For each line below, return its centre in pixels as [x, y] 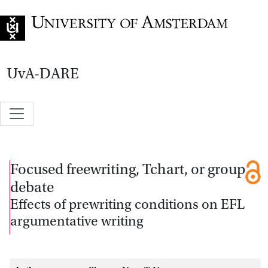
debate [32, 187]
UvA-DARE [43, 74]
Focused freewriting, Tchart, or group [128, 169]
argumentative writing [77, 221]
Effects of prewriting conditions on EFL [127, 204]
